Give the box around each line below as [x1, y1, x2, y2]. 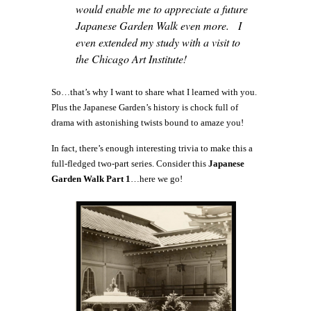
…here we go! [131, 174, 183, 185]
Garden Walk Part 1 [51, 174, 131, 185]
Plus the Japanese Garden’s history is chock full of [51, 102, 238, 113]
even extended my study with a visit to [76, 35, 240, 50]
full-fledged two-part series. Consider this [51, 158, 208, 169]
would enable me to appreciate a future [76, 1, 248, 17]
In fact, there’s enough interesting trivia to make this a [51, 143, 253, 154]
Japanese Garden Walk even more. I [76, 18, 242, 33]
